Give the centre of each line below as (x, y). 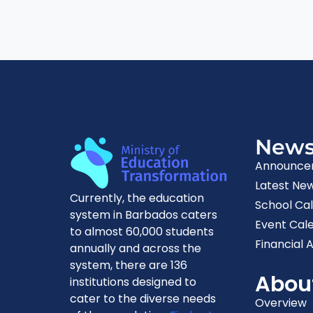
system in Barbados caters (144, 215)
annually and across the (136, 249)
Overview (281, 303)
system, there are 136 (129, 265)
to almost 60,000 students (142, 232)
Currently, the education (137, 198)
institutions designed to (133, 282)
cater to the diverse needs (143, 299)
